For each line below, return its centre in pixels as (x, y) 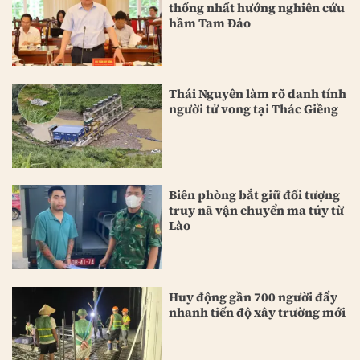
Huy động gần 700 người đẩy (254, 297)
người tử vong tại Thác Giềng (254, 109)
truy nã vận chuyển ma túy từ (257, 211)
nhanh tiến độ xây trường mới (258, 312)
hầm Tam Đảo (210, 23)
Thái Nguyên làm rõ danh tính (258, 94)
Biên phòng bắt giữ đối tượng (255, 195)
